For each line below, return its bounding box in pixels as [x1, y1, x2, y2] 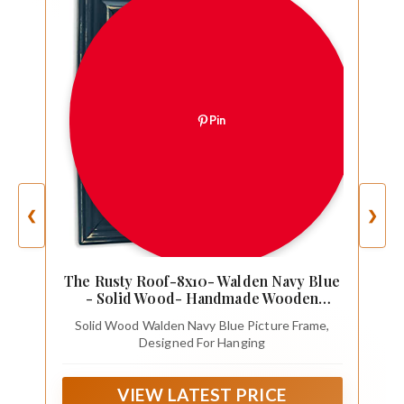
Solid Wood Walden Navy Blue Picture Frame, [74, 317, 330, 333]
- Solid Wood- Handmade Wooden [85, 289, 319, 308]
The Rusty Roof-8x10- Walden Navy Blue [64, 271, 340, 291]
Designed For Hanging [139, 334, 265, 350]
